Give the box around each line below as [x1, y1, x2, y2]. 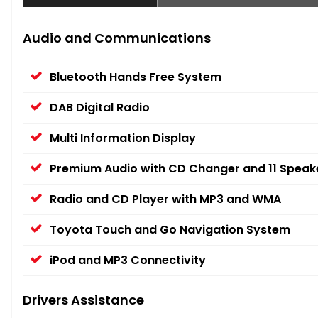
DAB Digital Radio [50, 99, 150, 116]
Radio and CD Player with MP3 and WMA [50, 191, 281, 208]
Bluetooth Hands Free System [50, 69, 221, 86]
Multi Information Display [50, 130, 196, 147]
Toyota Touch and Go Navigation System [50, 221, 290, 238]
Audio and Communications [23, 29, 211, 48]
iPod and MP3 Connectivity [50, 252, 206, 269]
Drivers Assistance [23, 291, 144, 309]
